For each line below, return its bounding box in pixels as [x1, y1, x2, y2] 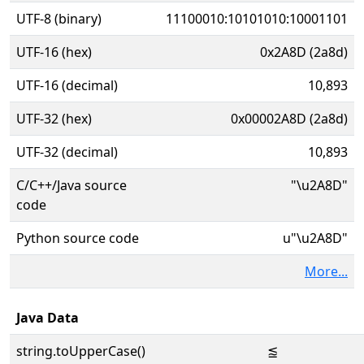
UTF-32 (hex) [16, 110, 92, 128]
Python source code [16, 229, 139, 247]
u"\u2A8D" [283, 229, 348, 247]
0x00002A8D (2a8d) [231, 110, 348, 128]
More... [305, 262, 348, 280]
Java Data [16, 309, 79, 327]
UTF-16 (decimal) [16, 76, 118, 94]
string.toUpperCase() [16, 342, 145, 360]
